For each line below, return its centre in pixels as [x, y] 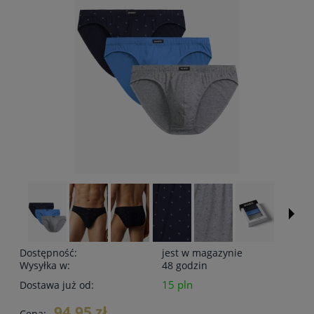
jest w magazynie [202, 253]
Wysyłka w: [45, 266]
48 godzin [185, 266]
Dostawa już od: [57, 285]
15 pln [177, 285]
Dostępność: [48, 253]
